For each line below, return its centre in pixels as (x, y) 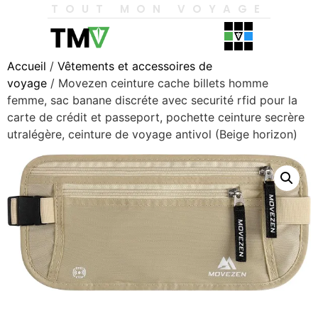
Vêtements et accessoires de (135, 66)
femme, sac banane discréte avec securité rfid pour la (152, 100)
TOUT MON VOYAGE (159, 9)
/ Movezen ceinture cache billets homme (158, 83)
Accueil (27, 66)
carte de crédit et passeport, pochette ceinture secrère (156, 117)
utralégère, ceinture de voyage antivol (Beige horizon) (152, 134)
